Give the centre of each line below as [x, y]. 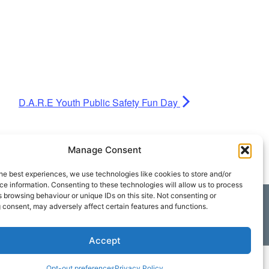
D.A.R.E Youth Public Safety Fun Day [99, 103]
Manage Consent [105, 150]
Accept [105, 240]
